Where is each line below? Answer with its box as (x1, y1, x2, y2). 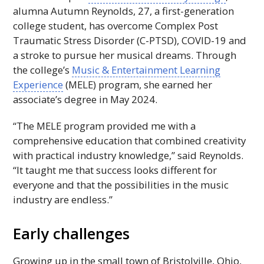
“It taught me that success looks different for (13, 163, 217, 177)
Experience (13, 77, 64, 91)
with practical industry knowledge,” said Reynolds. (13, 148, 244, 162)
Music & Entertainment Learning (72, 62, 221, 77)
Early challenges (13, 223, 130, 244)
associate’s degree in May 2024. (13, 92, 158, 106)
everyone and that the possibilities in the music (13, 177, 229, 192)
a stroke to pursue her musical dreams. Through (13, 48, 237, 62)
